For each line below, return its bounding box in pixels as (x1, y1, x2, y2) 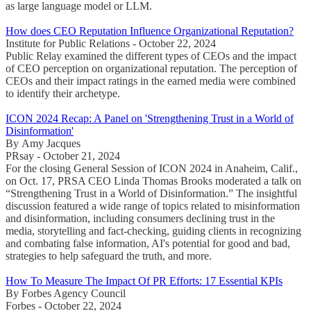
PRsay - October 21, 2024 (6, 149, 120, 162)
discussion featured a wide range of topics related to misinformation (6, 199, 300, 212)
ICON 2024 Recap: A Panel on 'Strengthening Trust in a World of (6, 112, 294, 124)
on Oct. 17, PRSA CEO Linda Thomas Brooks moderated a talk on (6, 174, 301, 187)
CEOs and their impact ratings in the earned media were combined (6, 74, 296, 87)
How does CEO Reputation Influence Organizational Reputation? (6, 24, 294, 37)
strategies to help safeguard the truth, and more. (6, 249, 212, 262)
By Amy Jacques (6, 137, 81, 149)
